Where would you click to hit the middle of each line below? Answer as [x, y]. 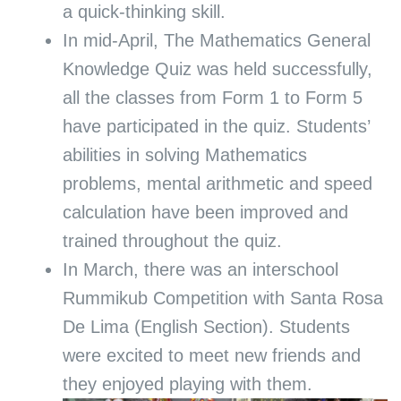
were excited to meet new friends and [211, 356]
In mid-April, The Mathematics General [216, 41]
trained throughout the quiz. [172, 241]
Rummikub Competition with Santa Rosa [222, 299]
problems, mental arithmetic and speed [217, 184]
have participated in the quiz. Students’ [216, 127]
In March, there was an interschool [200, 270]
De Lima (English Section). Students [206, 327]
